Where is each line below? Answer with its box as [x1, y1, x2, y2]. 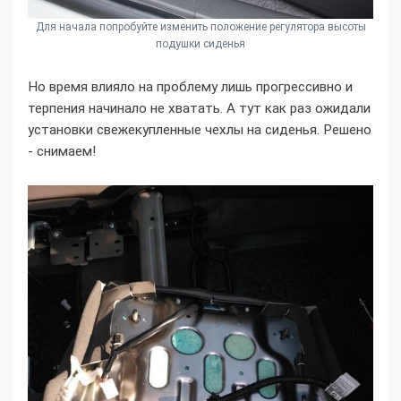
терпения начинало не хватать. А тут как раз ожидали [28, 100, 371, 117]
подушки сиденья [156, 38, 245, 51]
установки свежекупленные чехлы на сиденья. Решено [28, 122, 371, 139]
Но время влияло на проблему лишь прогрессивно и [28, 79, 353, 96]
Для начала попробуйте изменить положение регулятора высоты [35, 21, 366, 34]
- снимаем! [28, 143, 96, 160]
